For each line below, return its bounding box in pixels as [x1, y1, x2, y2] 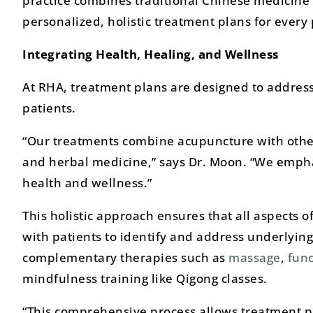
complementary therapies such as [22, 249, 228, 265]
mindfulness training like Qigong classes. [22, 270, 268, 286]
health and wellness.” [22, 174, 152, 191]
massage [228, 249, 281, 265]
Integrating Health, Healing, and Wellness [22, 45, 279, 62]
